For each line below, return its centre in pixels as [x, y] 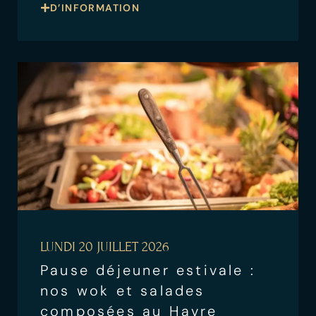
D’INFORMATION [95, 8]
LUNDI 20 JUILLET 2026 [105, 247]
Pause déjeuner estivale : [148, 270]
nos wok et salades [123, 291]
